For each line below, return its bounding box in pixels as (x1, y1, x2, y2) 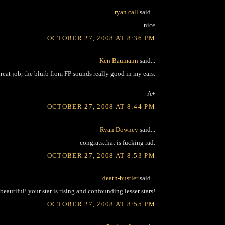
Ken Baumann (99, 56, 138, 64)
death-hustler (102, 174, 138, 182)
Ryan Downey (100, 125, 138, 133)
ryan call (115, 8, 138, 16)
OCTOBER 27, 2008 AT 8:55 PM (47, 200, 155, 208)
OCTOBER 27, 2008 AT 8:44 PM (47, 102, 155, 110)
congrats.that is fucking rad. (80, 139, 155, 147)
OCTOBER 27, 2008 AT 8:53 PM (47, 151, 155, 159)
